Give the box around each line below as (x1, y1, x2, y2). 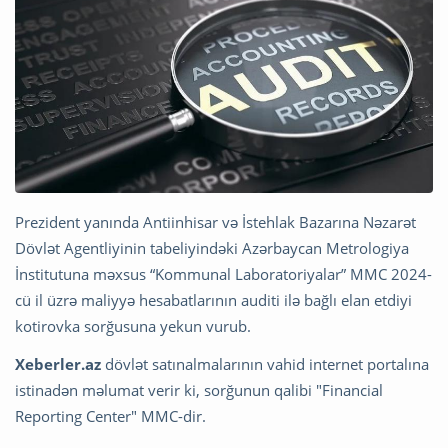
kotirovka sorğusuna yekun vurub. (15, 315, 251, 336)
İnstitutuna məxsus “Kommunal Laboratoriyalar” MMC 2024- (15, 263, 432, 284)
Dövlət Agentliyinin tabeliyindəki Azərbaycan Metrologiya (15, 237, 409, 258)
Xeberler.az (15, 353, 101, 374)
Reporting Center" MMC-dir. (15, 405, 206, 426)
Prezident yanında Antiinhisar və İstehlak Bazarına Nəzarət (15, 211, 416, 232)
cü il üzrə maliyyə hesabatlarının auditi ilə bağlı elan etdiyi (15, 289, 412, 310)
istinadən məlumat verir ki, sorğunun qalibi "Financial (15, 379, 383, 400)
